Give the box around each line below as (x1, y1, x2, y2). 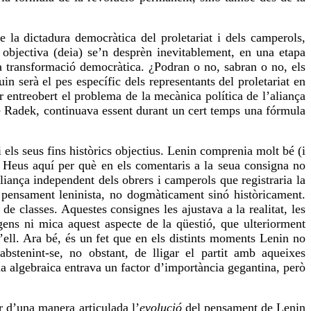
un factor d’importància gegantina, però (101, 260, 306, 275)
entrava (64, 260, 101, 275)
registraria (242, 173, 293, 187)
